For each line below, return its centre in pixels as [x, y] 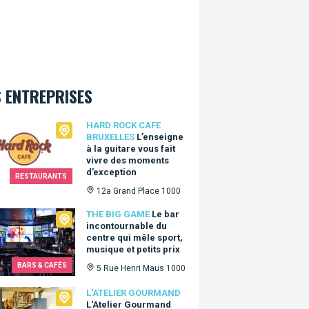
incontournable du [127, 226]
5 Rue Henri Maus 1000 [141, 268]
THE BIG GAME [118, 214]
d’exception [112, 172]
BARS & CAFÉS [42, 265]
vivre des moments [128, 160]
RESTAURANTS [41, 176]
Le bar [166, 214]
